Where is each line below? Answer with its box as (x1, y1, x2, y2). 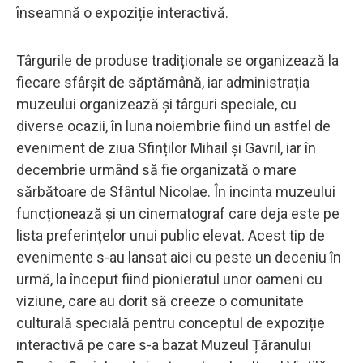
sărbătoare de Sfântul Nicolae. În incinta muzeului (16, 182, 335, 200)
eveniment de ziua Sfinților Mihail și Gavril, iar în (16, 139, 316, 156)
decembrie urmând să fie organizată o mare (16, 160, 297, 178)
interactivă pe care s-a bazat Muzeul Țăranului (16, 335, 311, 353)
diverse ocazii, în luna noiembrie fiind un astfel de (16, 117, 331, 135)
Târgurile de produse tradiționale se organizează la (16, 51, 339, 69)
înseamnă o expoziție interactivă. (16, 3, 228, 21)
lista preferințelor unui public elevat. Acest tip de (16, 226, 325, 244)
